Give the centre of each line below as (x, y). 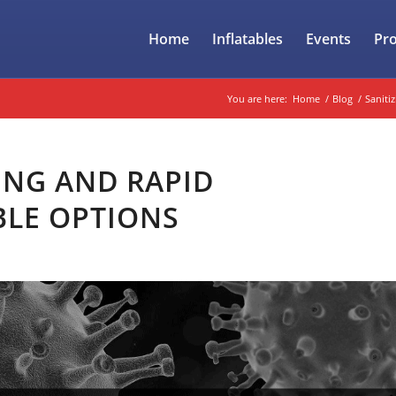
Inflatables (248, 39)
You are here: (257, 99)
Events (329, 39)
